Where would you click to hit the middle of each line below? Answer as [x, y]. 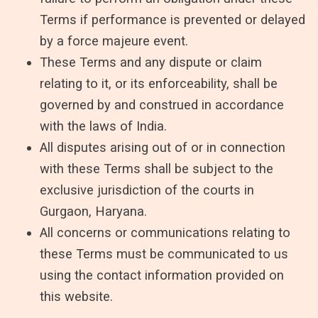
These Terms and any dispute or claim [151, 62]
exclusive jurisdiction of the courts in [147, 190]
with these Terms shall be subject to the [157, 168]
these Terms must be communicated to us [164, 253]
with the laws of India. [103, 126]
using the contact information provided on [162, 275]
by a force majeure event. [114, 40]
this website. [76, 296]
